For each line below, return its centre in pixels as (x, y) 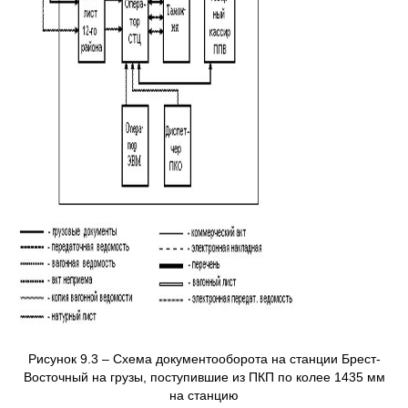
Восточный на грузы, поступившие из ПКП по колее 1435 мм (204, 377)
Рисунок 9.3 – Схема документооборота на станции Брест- (204, 359)
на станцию (204, 395)
